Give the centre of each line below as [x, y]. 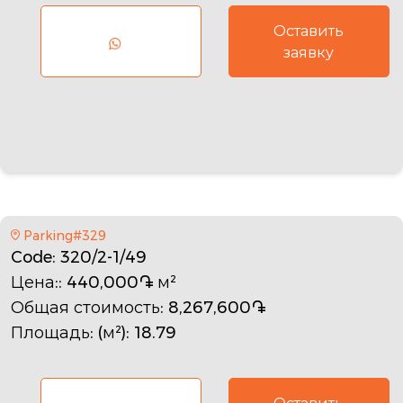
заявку [309, 52]
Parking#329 [64, 235]
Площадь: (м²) [68, 332]
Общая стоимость [85, 307]
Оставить [309, 31]
